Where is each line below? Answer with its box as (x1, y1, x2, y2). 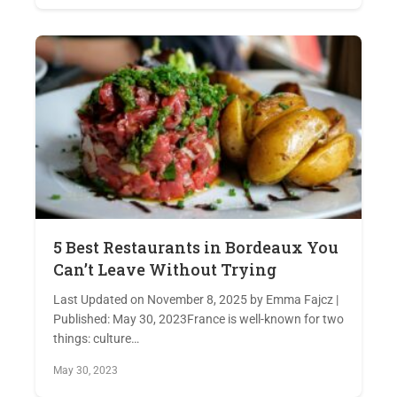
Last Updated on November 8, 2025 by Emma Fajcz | (53, 292, 339, 307)
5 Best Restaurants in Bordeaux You (53, 236, 339, 258)
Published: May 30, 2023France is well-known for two (53, 311, 344, 326)
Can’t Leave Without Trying (53, 258, 276, 280)
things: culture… (53, 331, 139, 346)
